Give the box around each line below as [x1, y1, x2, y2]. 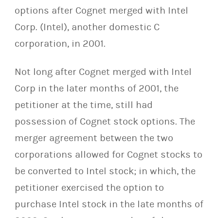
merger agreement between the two [15, 132, 173, 144]
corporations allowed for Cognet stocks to [15, 148, 202, 160]
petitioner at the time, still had [15, 99, 153, 110]
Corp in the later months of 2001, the [15, 82, 179, 94]
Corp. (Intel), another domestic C [15, 21, 160, 33]
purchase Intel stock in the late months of [15, 198, 203, 210]
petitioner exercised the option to [15, 182, 164, 193]
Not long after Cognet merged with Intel [15, 66, 192, 77]
